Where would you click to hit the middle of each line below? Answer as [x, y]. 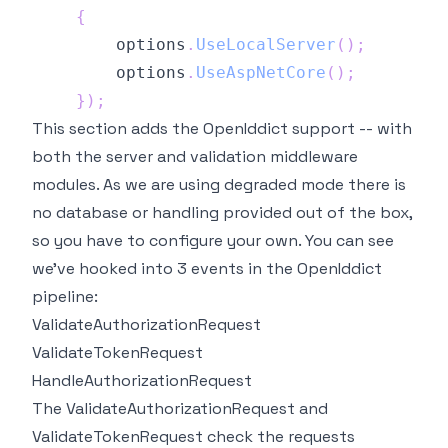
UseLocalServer [266, 45]
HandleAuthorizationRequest [142, 381]
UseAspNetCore [261, 73]
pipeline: [65, 297]
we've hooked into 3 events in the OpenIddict [207, 269]
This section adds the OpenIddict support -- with [222, 129]
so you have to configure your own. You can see [213, 241]
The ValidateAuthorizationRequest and [180, 409]
